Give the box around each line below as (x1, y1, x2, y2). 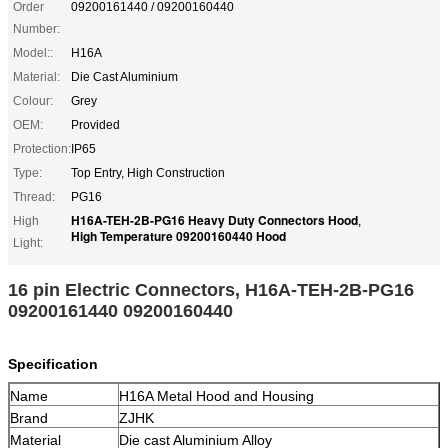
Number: (13, 21, 60, 36)
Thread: (13, 189, 55, 204)
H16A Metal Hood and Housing (119, 387, 318, 404)
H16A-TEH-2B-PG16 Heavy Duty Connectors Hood (71, 210, 358, 229)
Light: (13, 235, 43, 250)
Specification (8, 355, 98, 372)
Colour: (13, 93, 53, 108)
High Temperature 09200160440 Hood (71, 226, 286, 245)
